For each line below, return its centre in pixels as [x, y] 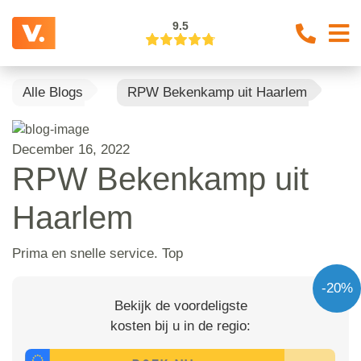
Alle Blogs [53, 92]
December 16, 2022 [71, 149]
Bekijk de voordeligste [180, 305]
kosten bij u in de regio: [180, 326]
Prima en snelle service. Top [98, 253]
